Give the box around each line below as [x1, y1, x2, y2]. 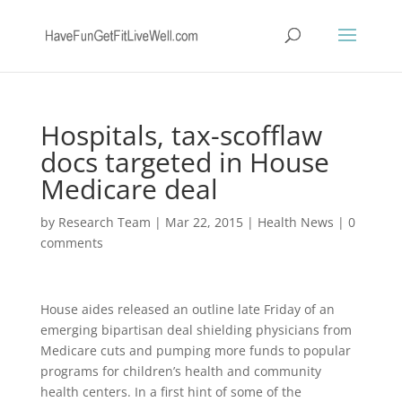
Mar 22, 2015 [164, 214, 243, 231]
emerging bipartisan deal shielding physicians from [39, 321, 352, 338]
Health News [257, 214, 334, 231]
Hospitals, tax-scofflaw [39, 117, 322, 153]
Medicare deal [39, 170, 218, 207]
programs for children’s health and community [39, 363, 321, 380]
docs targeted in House [39, 144, 329, 180]
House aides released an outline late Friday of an [39, 301, 335, 318]
